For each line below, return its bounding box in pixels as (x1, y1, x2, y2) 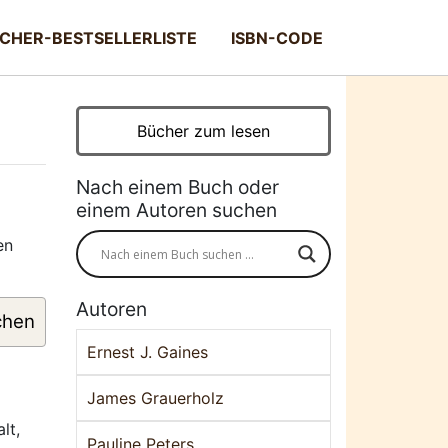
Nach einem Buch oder (76, 175, 279, 199)
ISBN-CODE (231, 27, 323, 48)
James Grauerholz (87, 388, 224, 408)
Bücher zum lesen (137, 121, 270, 141)
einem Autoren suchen (76, 198, 277, 222)
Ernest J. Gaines (87, 342, 208, 362)
